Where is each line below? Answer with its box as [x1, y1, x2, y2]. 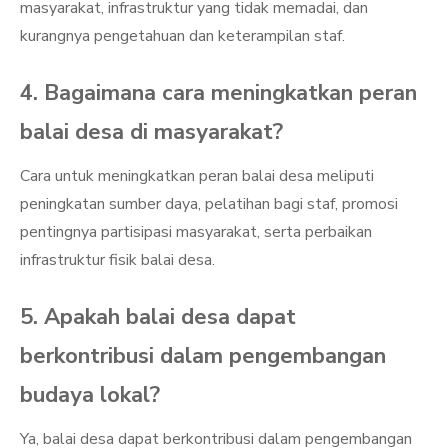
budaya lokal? [20, 380, 160, 410]
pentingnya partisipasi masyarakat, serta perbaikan [20, 221, 372, 243]
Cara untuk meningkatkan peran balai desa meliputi [20, 165, 374, 187]
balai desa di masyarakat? [20, 117, 283, 147]
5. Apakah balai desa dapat [20, 302, 296, 332]
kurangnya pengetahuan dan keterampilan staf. [20, 25, 345, 47]
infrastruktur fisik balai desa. [20, 249, 215, 271]
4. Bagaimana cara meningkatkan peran [20, 78, 417, 108]
